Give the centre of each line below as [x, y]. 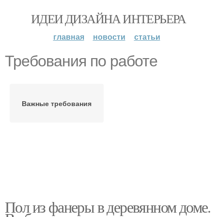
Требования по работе [81, 61]
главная [69, 37]
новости [109, 37]
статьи [147, 37]
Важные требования [57, 103]
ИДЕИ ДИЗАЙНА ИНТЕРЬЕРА [108, 18]
